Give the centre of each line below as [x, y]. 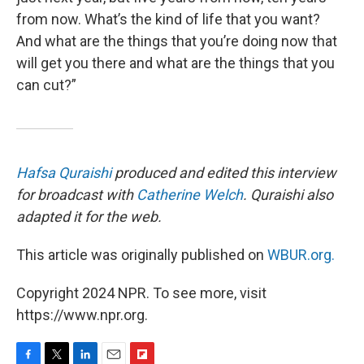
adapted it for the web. [89, 216]
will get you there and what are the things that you [175, 63]
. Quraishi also [288, 194]
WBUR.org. [301, 254]
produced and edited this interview [224, 172]
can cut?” [46, 84]
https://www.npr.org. [82, 314]
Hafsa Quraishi [64, 172]
